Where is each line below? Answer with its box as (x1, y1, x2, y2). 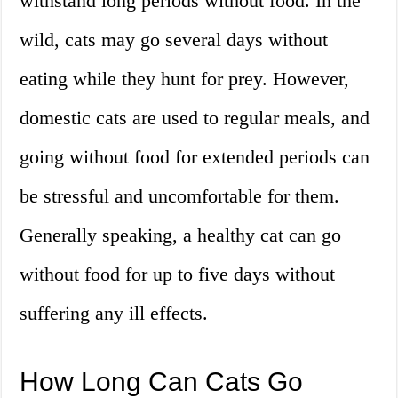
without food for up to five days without (20, 263, 336, 286)
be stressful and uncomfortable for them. (20, 185, 340, 208)
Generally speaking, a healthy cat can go (20, 224, 342, 247)
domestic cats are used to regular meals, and (20, 107, 370, 130)
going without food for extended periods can (20, 146, 370, 169)
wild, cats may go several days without (20, 28, 329, 52)
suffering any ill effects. (20, 302, 209, 325)
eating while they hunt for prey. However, (20, 68, 350, 91)
